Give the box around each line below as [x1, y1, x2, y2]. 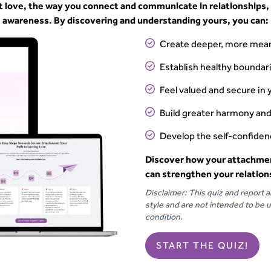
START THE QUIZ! [156, 240, 249, 251]
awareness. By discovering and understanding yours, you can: [2, 15, 269, 26]
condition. [145, 212, 183, 221]
